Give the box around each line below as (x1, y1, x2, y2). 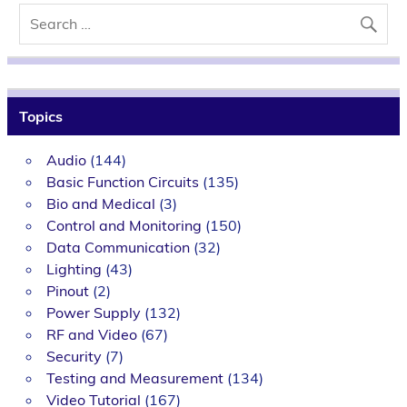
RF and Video (45, 325, 137, 344)
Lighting (45, 260, 102, 279)
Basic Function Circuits (45, 173, 199, 192)
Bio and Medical (45, 194, 155, 213)
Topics (18, 106, 63, 125)
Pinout (45, 282, 89, 301)
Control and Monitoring (45, 216, 202, 235)
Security (45, 347, 102, 366)
